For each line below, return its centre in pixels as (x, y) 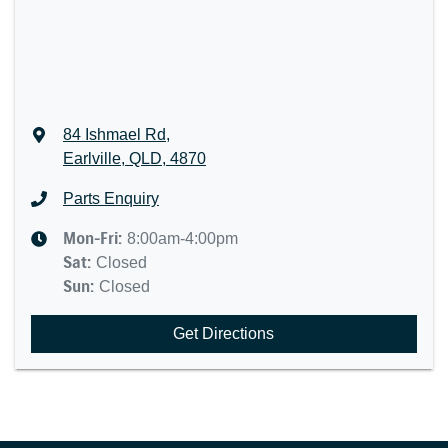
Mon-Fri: (94, 238)
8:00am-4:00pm (182, 238)
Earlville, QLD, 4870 (134, 158)
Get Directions (224, 333)
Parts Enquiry (110, 198)
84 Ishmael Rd (114, 134)
